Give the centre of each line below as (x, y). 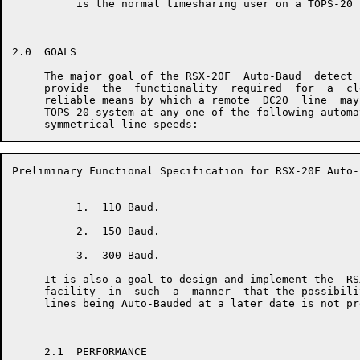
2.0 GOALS (44, 52)
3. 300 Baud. (86, 255)
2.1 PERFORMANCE (80, 352)
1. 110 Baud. (86, 207)
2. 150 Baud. (86, 231)
